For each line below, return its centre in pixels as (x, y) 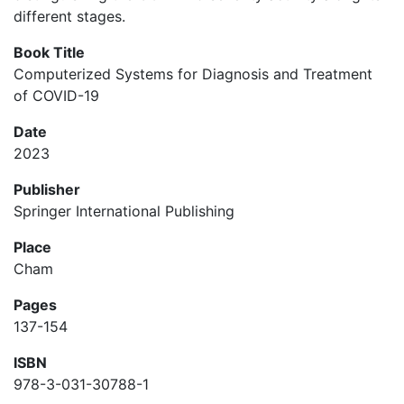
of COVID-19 (56, 96)
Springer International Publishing (124, 211)
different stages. (69, 16)
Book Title (49, 52)
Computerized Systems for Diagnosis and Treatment (193, 74)
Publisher (47, 189)
